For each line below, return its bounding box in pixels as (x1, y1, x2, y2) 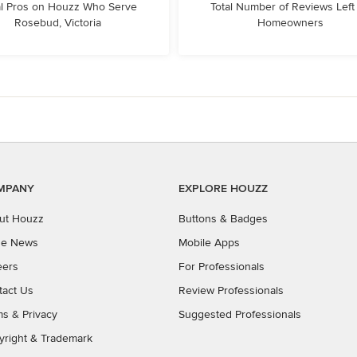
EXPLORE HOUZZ (178, 182, 268, 195)
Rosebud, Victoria (14, 16, 101, 29)
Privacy (22, 308, 57, 321)
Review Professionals (178, 284, 284, 297)
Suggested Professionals (178, 308, 301, 321)
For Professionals (178, 260, 265, 273)
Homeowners (257, 16, 324, 29)
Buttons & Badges (178, 212, 268, 226)
